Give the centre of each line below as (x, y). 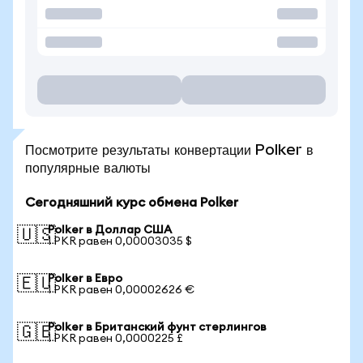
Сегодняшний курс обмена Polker (132, 203)
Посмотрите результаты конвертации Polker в (169, 149)
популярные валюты (88, 167)
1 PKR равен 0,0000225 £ (115, 339)
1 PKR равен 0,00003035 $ (120, 241)
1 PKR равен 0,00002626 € (121, 290)
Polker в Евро (85, 279)
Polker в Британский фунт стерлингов (157, 327)
